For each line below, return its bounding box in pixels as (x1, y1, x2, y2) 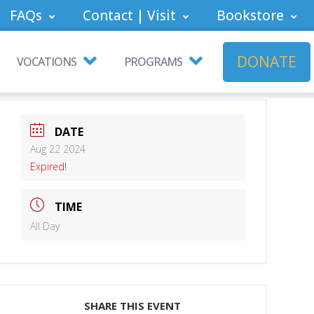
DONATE (237, 51, 296, 71)
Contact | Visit (83, 6, 176, 25)
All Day (29, 219, 60, 233)
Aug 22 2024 (29, 142, 86, 156)
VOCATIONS (17, 54, 76, 69)
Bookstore (217, 6, 284, 25)
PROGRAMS (124, 54, 182, 69)
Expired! (29, 160, 67, 174)
